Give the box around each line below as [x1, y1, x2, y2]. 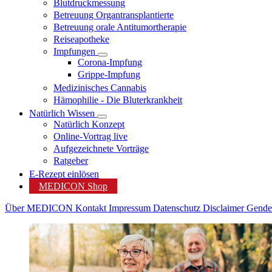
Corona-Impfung [78, 57, 142, 67]
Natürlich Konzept [53, 119, 124, 129]
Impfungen [53, 46, 95, 56]
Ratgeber [53, 155, 88, 166]
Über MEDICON [5, 203, 75, 213]
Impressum [109, 203, 153, 213]
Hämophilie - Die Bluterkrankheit [53, 95, 182, 105]
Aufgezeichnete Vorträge [53, 143, 149, 154]
